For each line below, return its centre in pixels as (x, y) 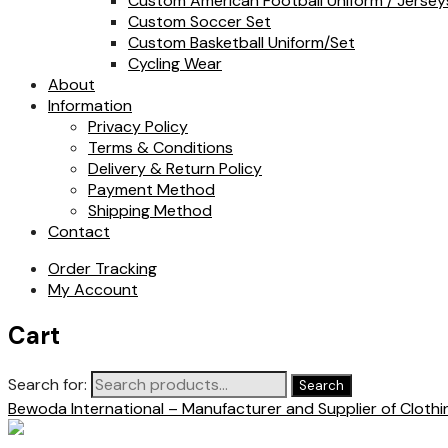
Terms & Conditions (160, 148)
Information (90, 106)
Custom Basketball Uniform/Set (241, 43)
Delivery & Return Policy (175, 169)
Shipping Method (150, 211)
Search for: (47, 384)
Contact (79, 232)
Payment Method (151, 190)
